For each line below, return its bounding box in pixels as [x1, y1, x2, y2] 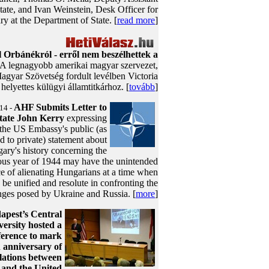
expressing [64, 113, 107, 123]
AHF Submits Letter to [14, 102, 107, 112]
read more [117, 15, 155, 25]
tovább [129, 82, 155, 92]
